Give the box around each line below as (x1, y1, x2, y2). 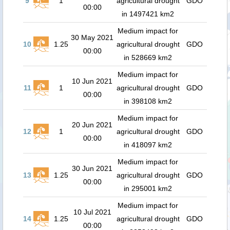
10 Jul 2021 (73, 208, 111, 216)
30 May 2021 (71, 33, 113, 42)
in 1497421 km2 (122, 10, 174, 18)
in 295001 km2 (124, 184, 172, 193)
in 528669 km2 (124, 53, 172, 62)
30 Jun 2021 (72, 164, 112, 172)
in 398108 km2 (124, 97, 172, 105)
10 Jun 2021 (72, 77, 112, 85)
